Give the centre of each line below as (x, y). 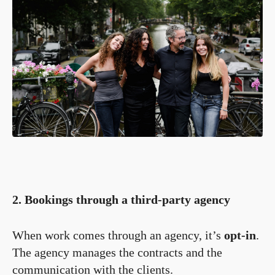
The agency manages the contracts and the (117, 253)
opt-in (240, 235)
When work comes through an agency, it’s (118, 235)
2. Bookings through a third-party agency (121, 200)
